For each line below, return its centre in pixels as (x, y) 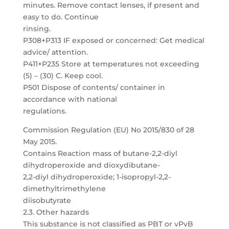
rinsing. (37, 29)
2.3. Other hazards (56, 212)
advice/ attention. (55, 52)
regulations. (44, 111)
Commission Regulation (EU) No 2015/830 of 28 (108, 130)
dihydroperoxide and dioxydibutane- (91, 165)
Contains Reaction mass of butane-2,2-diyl (100, 153)
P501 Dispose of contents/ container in (94, 87)
